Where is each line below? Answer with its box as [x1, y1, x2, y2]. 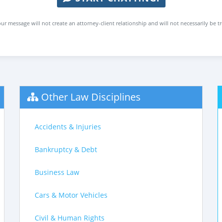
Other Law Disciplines [41, 90, 141, 104]
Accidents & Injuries [35, 122, 101, 131]
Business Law [35, 167, 79, 177]
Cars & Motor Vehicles [35, 190, 108, 200]
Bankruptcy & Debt [35, 145, 97, 154]
